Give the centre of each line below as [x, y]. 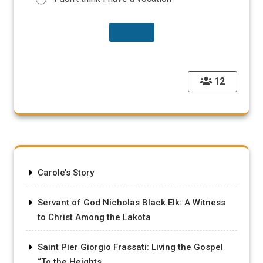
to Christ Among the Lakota [94, 217]
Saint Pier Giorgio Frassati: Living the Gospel [130, 247]
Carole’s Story [66, 173]
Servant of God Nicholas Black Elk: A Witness [131, 203]
